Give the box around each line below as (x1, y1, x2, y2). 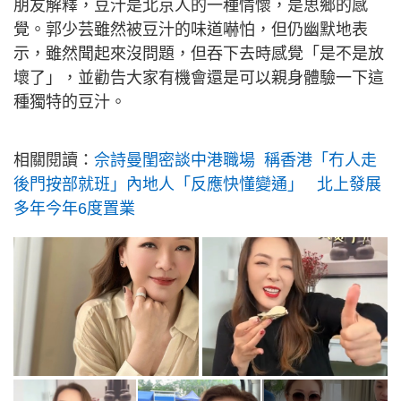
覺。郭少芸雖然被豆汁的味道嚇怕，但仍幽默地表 (13, 21, 368, 38)
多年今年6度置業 (13, 200, 135, 218)
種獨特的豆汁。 (13, 93, 126, 111)
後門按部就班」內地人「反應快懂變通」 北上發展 (13, 175, 381, 193)
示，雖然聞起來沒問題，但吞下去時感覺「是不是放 (13, 45, 384, 63)
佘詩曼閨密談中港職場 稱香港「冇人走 (94, 151, 377, 169)
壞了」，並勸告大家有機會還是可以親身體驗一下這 (13, 69, 384, 87)
